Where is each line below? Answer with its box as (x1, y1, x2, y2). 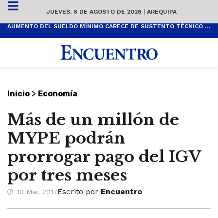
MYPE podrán (7, 128, 126, 148)
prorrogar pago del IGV (7, 147, 201, 167)
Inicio (7, 89, 30, 99)
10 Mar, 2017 (17, 187, 57, 196)
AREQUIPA (145, 8, 177, 15)
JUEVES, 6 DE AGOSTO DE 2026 (46, 8, 144, 15)
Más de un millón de (7, 110, 179, 130)
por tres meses (7, 165, 127, 185)
